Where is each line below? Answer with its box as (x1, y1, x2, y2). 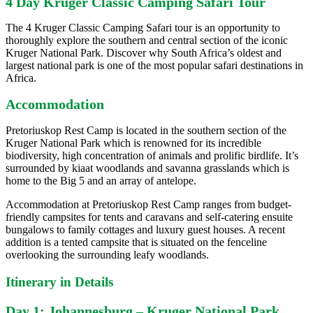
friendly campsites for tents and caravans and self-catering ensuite (6, 210, 293, 223)
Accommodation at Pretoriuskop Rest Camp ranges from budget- (6, 198, 291, 210)
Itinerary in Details (6, 274, 113, 289)
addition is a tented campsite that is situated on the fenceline (6, 235, 267, 248)
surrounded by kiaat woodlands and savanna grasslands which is (6, 161, 289, 174)
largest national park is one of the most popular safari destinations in (6, 59, 303, 72)
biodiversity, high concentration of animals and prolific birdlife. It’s (6, 149, 298, 161)
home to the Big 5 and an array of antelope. (6, 174, 196, 187)
